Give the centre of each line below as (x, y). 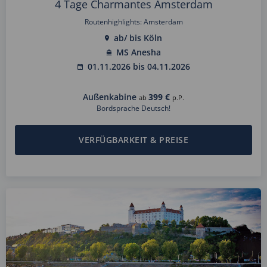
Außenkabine (109, 97)
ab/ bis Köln (138, 38)
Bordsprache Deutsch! (133, 108)
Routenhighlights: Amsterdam (133, 22)
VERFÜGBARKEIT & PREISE (133, 140)
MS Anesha (139, 52)
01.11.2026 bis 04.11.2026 (139, 67)
